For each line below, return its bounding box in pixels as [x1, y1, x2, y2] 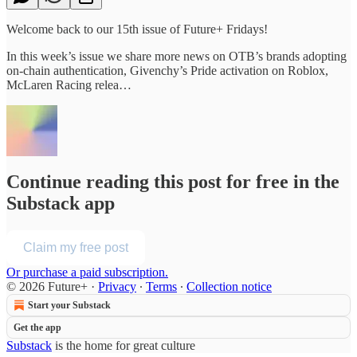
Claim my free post [23, 241, 128, 255]
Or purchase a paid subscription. [6, 265, 168, 280]
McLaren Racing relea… [6, 77, 131, 92]
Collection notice [186, 280, 272, 294]
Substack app [6, 193, 115, 214]
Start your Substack [28, 300, 111, 312]
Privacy [98, 280, 136, 294]
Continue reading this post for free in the [6, 171, 339, 193]
